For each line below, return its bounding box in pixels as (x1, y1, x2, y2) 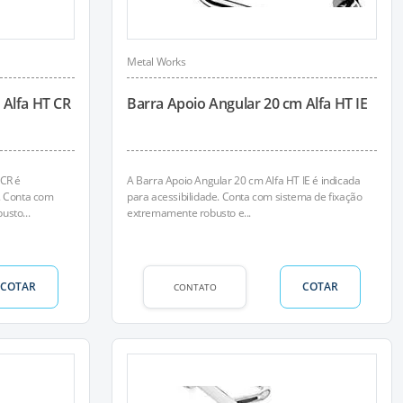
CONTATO (173, 280, 217, 293)
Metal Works (127, 54, 186, 69)
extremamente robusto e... (127, 205, 251, 220)
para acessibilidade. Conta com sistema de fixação (127, 189, 363, 204)
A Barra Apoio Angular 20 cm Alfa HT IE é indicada (127, 173, 361, 188)
